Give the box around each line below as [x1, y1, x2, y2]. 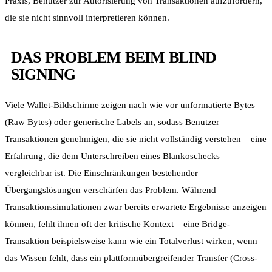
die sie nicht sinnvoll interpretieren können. [5, 12, 169, 22]
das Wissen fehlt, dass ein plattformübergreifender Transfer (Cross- [5, 253, 257, 263]
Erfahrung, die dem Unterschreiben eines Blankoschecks [5, 151, 220, 161]
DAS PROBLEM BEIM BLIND [11, 49, 217, 66]
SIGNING [11, 66, 76, 83]
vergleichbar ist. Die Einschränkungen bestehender [5, 168, 198, 178]
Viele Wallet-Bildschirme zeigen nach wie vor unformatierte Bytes [5, 100, 255, 110]
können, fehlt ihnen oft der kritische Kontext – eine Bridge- [5, 219, 230, 229]
